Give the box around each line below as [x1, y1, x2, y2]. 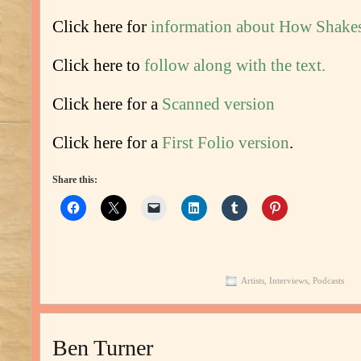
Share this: [52, 174, 98, 186]
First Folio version [162, 133, 289, 153]
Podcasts [312, 276, 344, 286]
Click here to [52, 56, 144, 76]
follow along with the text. [144, 56, 326, 76]
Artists [240, 276, 264, 286]
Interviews [268, 276, 308, 286]
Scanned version [162, 94, 275, 114]
